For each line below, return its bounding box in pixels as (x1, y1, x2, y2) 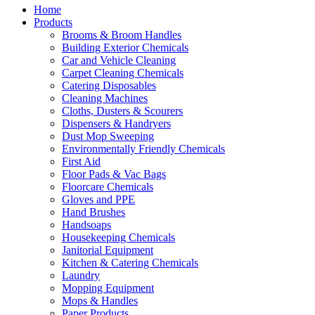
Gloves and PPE (62, 193, 135, 206)
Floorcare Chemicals (62, 181, 153, 193)
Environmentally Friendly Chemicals (62, 143, 225, 155)
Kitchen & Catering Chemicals (62, 257, 198, 269)
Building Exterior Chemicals (62, 41, 188, 54)
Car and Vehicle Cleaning (62, 54, 176, 67)
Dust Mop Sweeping (62, 130, 154, 143)
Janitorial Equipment (62, 244, 153, 257)
